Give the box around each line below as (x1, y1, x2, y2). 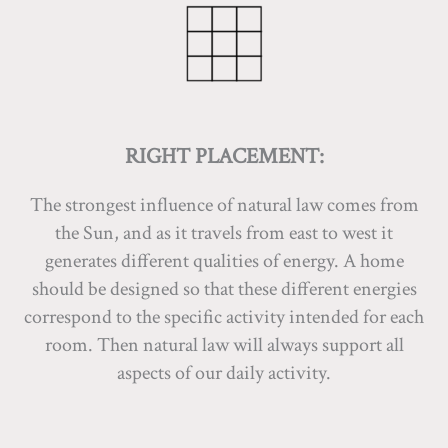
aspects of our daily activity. (117, 360, 331, 386)
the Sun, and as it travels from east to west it (55, 220, 393, 246)
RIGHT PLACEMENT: (124, 142, 324, 171)
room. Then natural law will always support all (44, 332, 404, 358)
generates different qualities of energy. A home (44, 248, 404, 274)
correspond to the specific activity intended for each (24, 304, 424, 330)
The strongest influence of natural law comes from (29, 192, 419, 218)
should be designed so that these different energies (31, 276, 417, 302)
